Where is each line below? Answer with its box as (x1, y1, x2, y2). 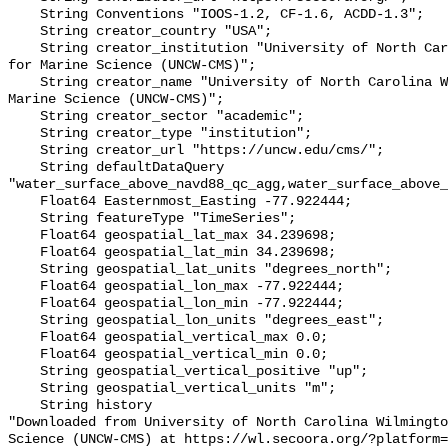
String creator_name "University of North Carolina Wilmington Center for (8, 75, 40, 91)
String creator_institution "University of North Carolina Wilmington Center (8, 41, 40, 57)
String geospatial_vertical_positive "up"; (8, 364, 40, 380)
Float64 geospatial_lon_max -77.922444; (8, 279, 40, 295)
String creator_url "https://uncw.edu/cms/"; (8, 143, 40, 159)
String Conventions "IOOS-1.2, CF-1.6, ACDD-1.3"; (8, 7, 40, 23)
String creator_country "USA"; (8, 24, 40, 40)
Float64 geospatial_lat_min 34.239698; (8, 245, 40, 261)
